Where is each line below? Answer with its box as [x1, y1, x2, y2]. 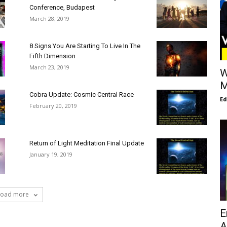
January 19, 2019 [29, 150, 72, 158]
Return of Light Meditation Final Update [29, 139, 144, 147]
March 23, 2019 [29, 63, 69, 71]
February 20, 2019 [29, 102, 77, 109]
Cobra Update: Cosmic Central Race [29, 91, 134, 98]
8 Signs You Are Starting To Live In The [29, 42, 140, 50]
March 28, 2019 [29, 15, 69, 22]
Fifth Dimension [29, 52, 75, 60]
